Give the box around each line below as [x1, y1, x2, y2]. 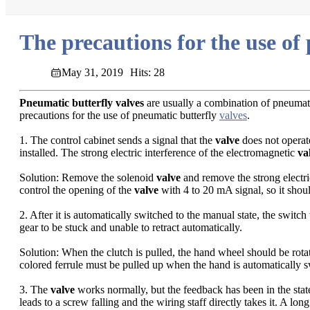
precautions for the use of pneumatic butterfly [19, 109, 219, 122]
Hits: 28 [130, 66, 165, 79]
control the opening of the [19, 184, 134, 197]
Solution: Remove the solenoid [19, 172, 156, 184]
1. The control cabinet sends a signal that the [19, 134, 215, 147]
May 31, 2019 [62, 66, 123, 79]
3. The [19, 284, 51, 296]
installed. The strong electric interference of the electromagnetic [19, 147, 298, 159]
